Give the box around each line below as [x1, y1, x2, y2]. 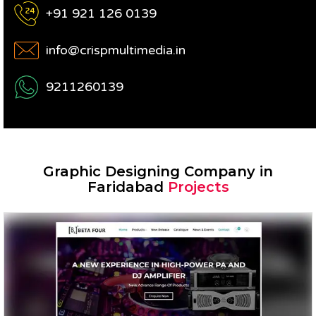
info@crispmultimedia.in [46, 42, 186, 58]
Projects [167, 178, 229, 195]
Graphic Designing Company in [43, 163, 273, 180]
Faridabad [87, 178, 168, 195]
